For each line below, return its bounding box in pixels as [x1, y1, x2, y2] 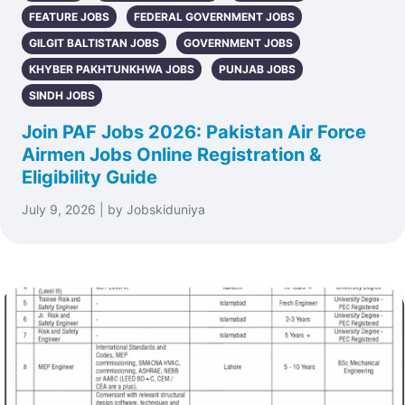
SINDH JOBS [29, 89, 95, 102]
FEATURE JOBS [29, 10, 109, 24]
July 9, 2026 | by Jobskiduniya [22, 202, 205, 217]
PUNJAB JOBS [219, 62, 296, 76]
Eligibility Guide [22, 166, 157, 188]
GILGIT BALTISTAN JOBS [29, 36, 159, 50]
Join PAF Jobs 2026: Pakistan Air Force [22, 121, 366, 143]
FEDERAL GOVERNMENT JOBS [134, 10, 295, 24]
